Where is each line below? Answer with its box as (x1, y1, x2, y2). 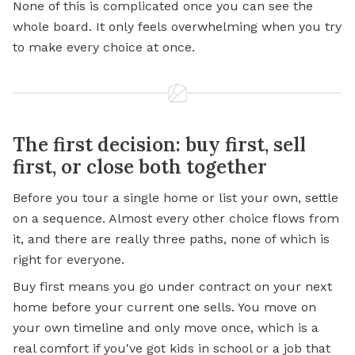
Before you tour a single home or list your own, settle (13, 190, 338, 206)
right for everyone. (13, 252, 124, 268)
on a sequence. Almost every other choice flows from (13, 211, 339, 227)
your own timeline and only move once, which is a (13, 320, 319, 336)
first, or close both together (13, 155, 267, 180)
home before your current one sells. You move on (13, 300, 316, 315)
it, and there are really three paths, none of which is (13, 231, 330, 247)
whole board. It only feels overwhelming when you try (13, 19, 342, 35)
